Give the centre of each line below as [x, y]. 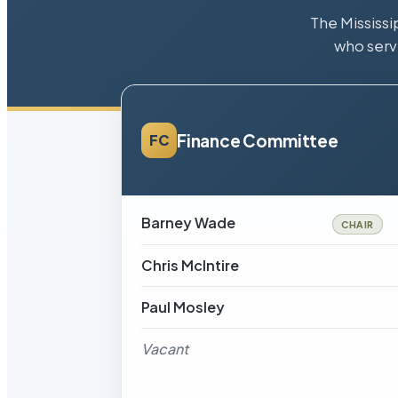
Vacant [165, 349]
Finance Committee [258, 140]
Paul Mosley [183, 307]
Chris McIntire [190, 265]
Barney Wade [188, 223]
